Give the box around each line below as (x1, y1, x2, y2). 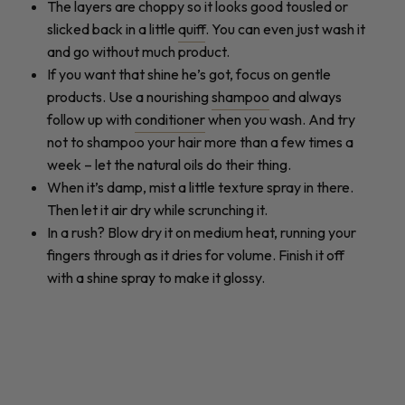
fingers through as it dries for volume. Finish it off (47, 245, 344, 264)
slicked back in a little (47, 19, 178, 38)
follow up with (47, 109, 135, 128)
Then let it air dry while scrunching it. (47, 200, 270, 219)
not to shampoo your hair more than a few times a (47, 132, 353, 151)
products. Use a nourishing (47, 87, 212, 106)
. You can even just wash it (205, 19, 365, 38)
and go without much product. (47, 42, 232, 61)
